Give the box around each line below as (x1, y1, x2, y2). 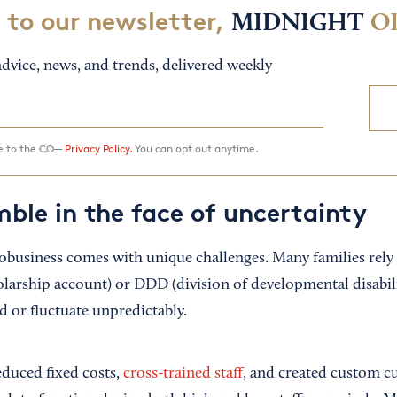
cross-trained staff (122, 365, 243, 382)
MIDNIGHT (230, 12, 363, 37)
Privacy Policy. (64, 142, 132, 156)
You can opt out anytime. (131, 142, 259, 156)
